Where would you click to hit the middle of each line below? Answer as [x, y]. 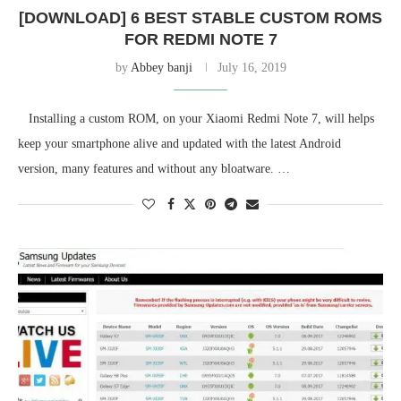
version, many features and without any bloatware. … [154, 169]
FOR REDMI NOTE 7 [200, 40]
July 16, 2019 [252, 68]
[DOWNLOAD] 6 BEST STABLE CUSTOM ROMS [200, 18]
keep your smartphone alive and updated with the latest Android [179, 144]
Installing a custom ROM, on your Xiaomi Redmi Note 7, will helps [196, 119]
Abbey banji [161, 68]
